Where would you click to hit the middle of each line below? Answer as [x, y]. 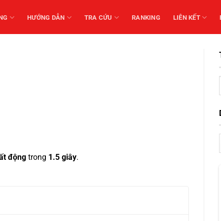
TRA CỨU [98, 17]
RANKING [146, 17]
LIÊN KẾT [186, 17]
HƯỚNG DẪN [46, 17]
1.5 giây [62, 157]
